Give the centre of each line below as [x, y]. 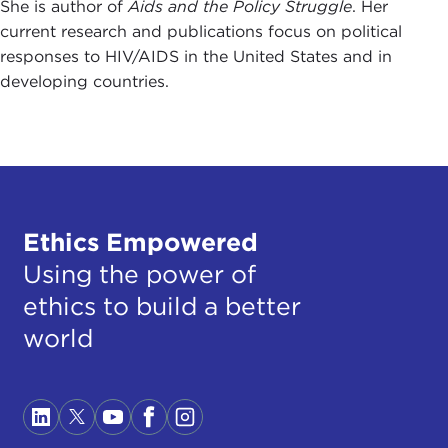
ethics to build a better [161, 305]
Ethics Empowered [140, 241]
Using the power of [139, 273]
